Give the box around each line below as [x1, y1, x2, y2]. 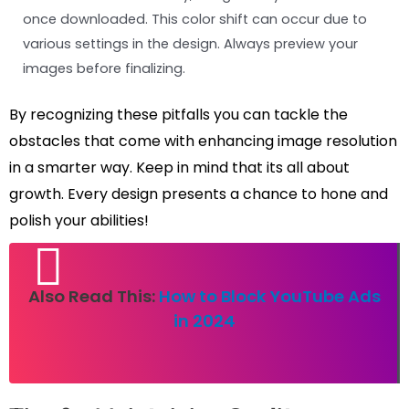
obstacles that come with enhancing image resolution [9, 130, 397, 152]
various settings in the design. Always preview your [23, 34, 358, 53]
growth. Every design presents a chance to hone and [9, 183, 388, 204]
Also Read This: [28, 284, 159, 308]
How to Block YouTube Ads [159, 284, 381, 308]
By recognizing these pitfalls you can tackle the [9, 103, 348, 125]
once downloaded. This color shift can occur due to [23, 9, 367, 28]
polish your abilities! [9, 209, 149, 231]
